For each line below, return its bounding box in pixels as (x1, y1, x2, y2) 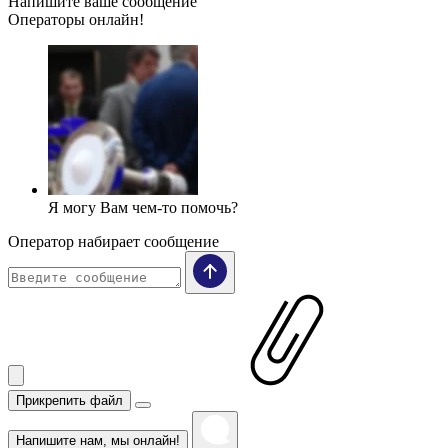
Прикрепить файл (16, 393, 123, 409)
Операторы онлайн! (8, 11, 144, 29)
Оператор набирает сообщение (8, 233, 219, 251)
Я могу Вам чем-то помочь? (48, 199, 238, 217)
